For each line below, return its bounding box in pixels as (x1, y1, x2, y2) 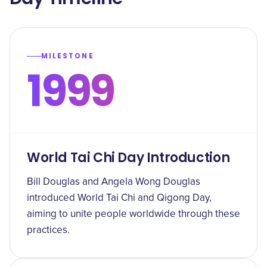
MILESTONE (41, 51, 94, 61)
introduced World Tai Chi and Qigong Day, (27, 193, 212, 203)
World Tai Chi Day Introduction (27, 148, 230, 167)
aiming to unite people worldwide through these (27, 209, 240, 219)
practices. (27, 225, 70, 235)
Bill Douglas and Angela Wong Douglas (27, 177, 200, 187)
